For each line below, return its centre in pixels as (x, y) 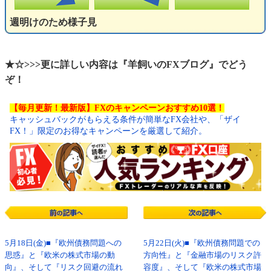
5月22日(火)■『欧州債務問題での (201, 243)
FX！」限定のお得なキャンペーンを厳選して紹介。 (108, 131)
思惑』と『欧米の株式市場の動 (60, 255)
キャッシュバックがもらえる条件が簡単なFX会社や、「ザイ (125, 119)
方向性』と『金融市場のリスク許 (202, 255)
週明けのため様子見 (53, 22)
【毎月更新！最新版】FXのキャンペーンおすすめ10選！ (117, 108)
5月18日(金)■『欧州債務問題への (63, 243)
